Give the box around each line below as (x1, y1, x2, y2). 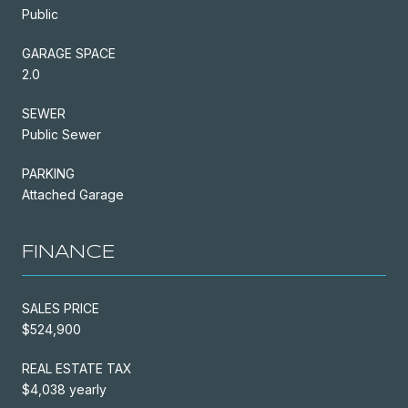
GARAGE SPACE (22, 45, 116, 61)
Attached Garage (22, 186, 124, 202)
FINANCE (22, 243, 116, 261)
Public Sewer (22, 126, 101, 142)
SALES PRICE (22, 300, 99, 316)
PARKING (22, 165, 75, 181)
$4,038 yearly (22, 381, 107, 397)
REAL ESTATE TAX (22, 360, 132, 376)
